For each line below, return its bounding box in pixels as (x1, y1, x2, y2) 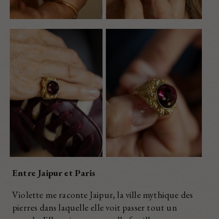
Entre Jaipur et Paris (12, 167, 95, 179)
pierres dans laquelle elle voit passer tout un (12, 201, 177, 214)
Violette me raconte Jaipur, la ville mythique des (12, 189, 193, 201)
